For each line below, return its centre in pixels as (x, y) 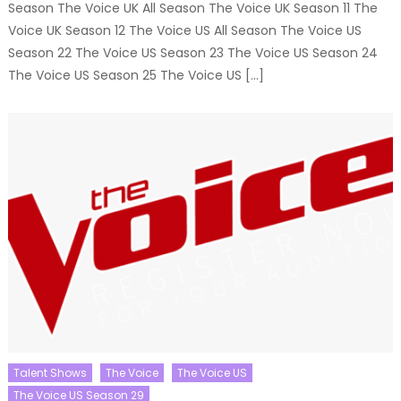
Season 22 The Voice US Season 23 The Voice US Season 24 (192, 53)
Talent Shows (50, 373)
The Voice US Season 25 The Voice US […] (136, 76)
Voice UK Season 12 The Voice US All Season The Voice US (184, 31)
